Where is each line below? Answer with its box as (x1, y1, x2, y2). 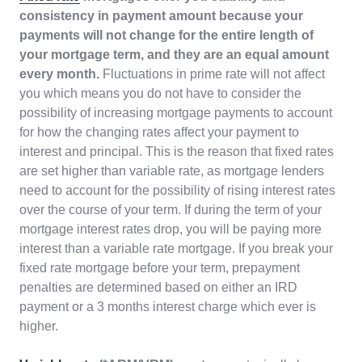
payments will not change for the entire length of (19, 28, 314, 43)
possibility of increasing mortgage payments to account (19, 106, 332, 120)
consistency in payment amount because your (19, 9, 303, 23)
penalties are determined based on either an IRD (19, 280, 297, 295)
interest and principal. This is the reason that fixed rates (19, 145, 334, 159)
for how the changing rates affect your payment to (19, 125, 299, 140)
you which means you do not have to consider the (19, 86, 301, 101)
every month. (19, 67, 99, 82)
